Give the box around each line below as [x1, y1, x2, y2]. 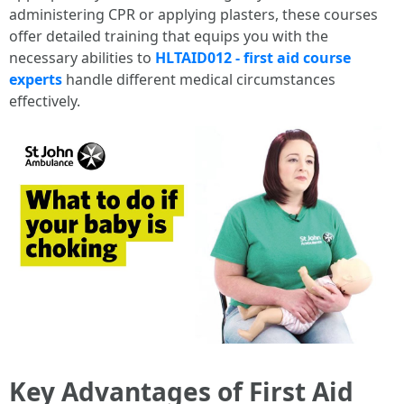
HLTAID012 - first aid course [155, 48, 351, 68]
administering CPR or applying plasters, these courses [9, 5, 378, 24]
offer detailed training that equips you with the [9, 26, 328, 46]
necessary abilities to [9, 48, 155, 68]
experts [9, 69, 62, 89]
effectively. [9, 91, 80, 111]
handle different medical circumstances [62, 69, 335, 89]
